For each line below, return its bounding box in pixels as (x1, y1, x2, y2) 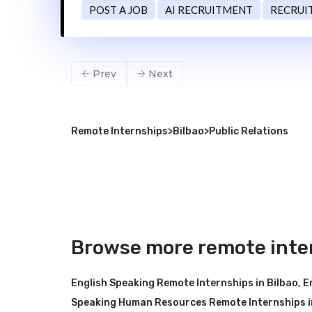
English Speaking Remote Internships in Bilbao (71, 277, 298, 289)
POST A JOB (89, 3, 148, 16)
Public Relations (209, 125, 288, 137)
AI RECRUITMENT (165, 3, 253, 16)
